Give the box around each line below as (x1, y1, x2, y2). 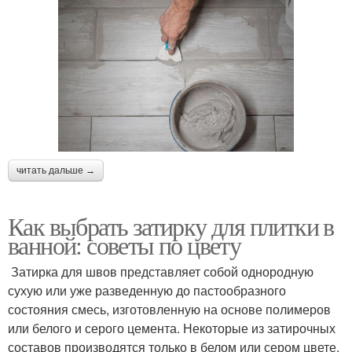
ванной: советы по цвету (8, 228, 241, 262)
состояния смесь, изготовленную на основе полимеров (8, 300, 331, 319)
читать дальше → (16, 165, 95, 177)
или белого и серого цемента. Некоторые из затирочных (8, 319, 335, 338)
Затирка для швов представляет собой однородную (8, 262, 313, 281)
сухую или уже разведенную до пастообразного (8, 281, 286, 300)
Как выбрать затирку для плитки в (8, 209, 334, 244)
